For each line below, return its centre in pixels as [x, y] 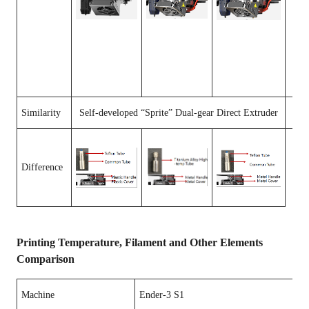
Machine [38, 295]
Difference [42, 167]
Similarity [41, 113]
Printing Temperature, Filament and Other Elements [140, 242]
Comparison [46, 259]
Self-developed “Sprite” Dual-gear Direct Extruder [178, 113]
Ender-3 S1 [162, 295]
